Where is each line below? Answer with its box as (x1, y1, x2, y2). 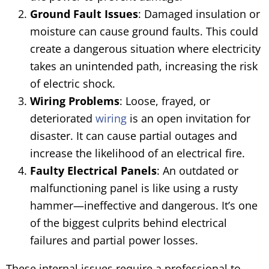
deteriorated (30, 111, 95, 125)
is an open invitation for (127, 111, 250, 125)
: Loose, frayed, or (119, 94, 210, 108)
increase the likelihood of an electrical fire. (30, 146, 245, 160)
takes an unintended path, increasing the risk (30, 59, 258, 73)
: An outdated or (157, 163, 238, 178)
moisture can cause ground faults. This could (30, 24, 258, 38)
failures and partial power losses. (30, 233, 198, 247)
